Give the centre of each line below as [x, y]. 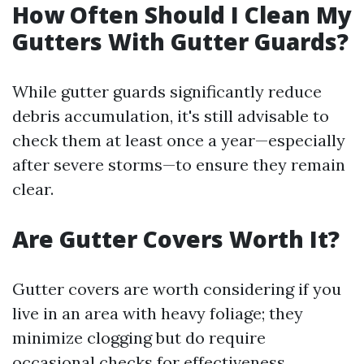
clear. [33, 189]
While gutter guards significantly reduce [167, 91]
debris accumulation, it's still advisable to [171, 116]
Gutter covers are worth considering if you [177, 289]
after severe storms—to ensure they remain [179, 165]
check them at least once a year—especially [179, 140]
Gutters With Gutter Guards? [180, 41]
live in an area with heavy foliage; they [158, 313]
